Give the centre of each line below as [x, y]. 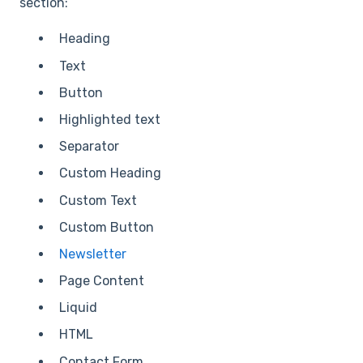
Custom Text [98, 200]
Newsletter [93, 254]
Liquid [78, 308]
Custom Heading [110, 173]
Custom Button [108, 227]
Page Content [102, 281]
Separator [89, 147]
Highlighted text [110, 119]
